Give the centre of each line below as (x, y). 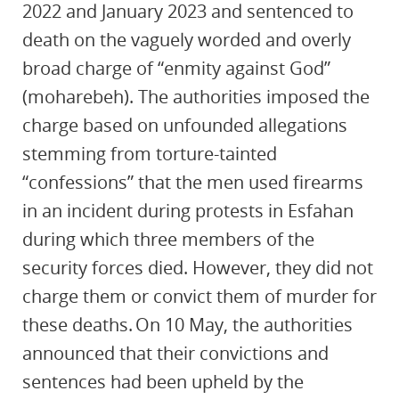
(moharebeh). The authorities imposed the (196, 97)
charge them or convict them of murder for (199, 296)
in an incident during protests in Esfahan (188, 211)
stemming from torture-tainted (150, 154)
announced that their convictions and (175, 353)
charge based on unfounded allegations (185, 125)
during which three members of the (168, 239)
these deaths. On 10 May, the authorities (187, 325)
